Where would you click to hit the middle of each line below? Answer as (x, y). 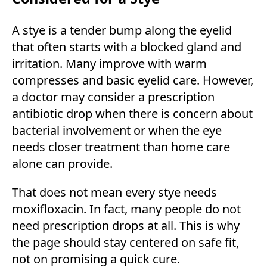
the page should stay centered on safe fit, (125, 242)
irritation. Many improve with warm (109, 63)
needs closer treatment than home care (121, 147)
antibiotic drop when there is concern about (132, 113)
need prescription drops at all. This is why (126, 225)
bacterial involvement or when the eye (117, 130)
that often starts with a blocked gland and (127, 46)
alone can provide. (62, 163)
